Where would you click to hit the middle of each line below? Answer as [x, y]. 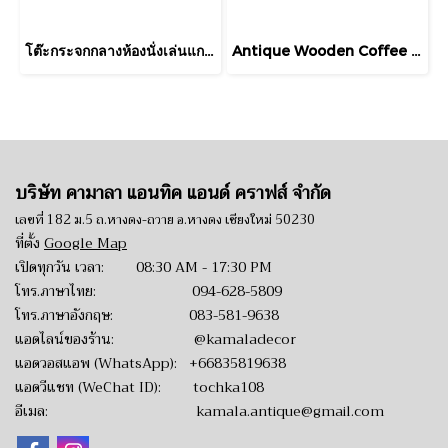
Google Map [85, 243]
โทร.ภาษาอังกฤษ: [102, 315]
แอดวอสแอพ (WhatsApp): [102, 363]
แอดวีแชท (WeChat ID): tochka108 [139, 387]
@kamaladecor [245, 339]
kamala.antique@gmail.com [290, 411]
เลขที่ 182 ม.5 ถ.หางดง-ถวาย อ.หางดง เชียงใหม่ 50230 [165, 219]
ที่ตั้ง [29, 243]
